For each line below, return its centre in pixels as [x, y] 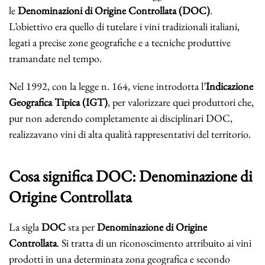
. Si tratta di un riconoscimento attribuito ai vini [154, 243]
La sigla [25, 227]
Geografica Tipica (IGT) [58, 102]
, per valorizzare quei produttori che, [181, 102]
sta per [81, 227]
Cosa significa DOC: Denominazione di [131, 176]
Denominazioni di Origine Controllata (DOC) [114, 11]
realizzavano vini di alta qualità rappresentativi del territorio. [130, 134]
